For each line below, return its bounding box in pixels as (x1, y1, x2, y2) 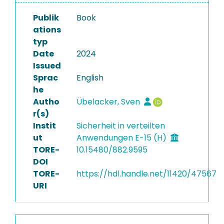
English (76, 72, 103, 83)
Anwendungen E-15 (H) (76, 132, 168, 143)
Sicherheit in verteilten (76, 120, 165, 131)
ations (33, 24, 61, 35)
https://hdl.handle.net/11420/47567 (76, 168, 216, 179)
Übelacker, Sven (76, 96, 142, 107)
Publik (33, 12, 59, 23)
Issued (33, 60, 61, 71)
